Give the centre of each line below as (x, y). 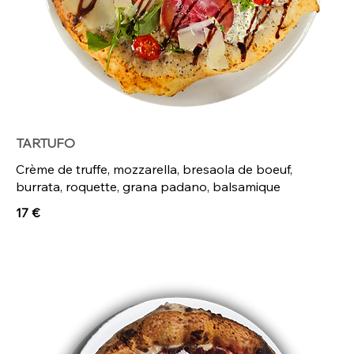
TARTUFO (45, 143)
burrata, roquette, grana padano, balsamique (148, 187)
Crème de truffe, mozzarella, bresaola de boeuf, (154, 169)
